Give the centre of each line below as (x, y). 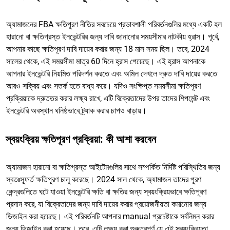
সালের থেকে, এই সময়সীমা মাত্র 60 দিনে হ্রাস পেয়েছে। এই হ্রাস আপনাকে (106, 61)
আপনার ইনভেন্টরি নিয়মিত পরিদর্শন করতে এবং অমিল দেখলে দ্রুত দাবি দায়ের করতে (112, 73)
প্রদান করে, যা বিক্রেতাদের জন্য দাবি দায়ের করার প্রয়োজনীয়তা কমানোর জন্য (106, 204)
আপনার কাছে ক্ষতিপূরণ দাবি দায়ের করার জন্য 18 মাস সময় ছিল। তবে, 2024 (108, 49)
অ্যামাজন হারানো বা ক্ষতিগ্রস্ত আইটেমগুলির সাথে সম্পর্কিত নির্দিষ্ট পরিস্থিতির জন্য (113, 167)
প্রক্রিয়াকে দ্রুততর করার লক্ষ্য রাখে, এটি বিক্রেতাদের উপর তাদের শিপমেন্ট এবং (108, 98)
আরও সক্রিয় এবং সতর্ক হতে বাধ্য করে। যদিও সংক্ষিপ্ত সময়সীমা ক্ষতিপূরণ (103, 86)
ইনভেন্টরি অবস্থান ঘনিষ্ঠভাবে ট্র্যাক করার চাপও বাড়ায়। (76, 110)
